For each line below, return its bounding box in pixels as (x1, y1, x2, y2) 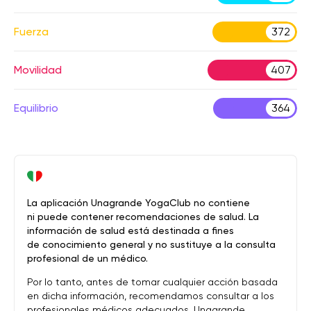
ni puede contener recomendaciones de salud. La (27, 211, 259, 222)
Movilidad (14, 63, 62, 76)
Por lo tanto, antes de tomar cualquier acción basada (27, 276, 278, 287)
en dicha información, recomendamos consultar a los (27, 290, 274, 301)
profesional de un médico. (27, 253, 148, 264)
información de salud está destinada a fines (27, 225, 234, 236)
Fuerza (14, 25, 49, 38)
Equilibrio (14, 101, 58, 115)
